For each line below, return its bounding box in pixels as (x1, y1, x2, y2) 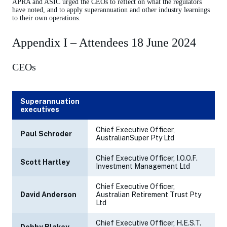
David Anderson (20, 191, 77, 199)
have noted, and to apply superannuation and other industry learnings (12, 6, 210, 14)
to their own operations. (12, 14, 81, 22)
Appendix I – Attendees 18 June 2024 (12, 36, 196, 50)
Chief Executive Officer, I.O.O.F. (96, 154, 198, 163)
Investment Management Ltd (96, 162, 190, 171)
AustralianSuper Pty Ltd (96, 134, 174, 142)
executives (20, 105, 59, 114)
